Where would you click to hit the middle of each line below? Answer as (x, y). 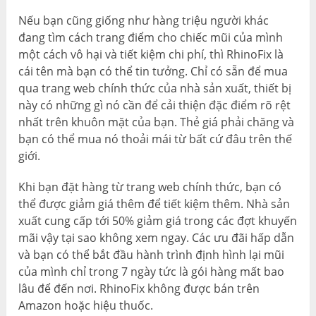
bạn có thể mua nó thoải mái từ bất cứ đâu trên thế (156, 139)
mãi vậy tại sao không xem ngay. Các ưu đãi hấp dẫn (157, 237)
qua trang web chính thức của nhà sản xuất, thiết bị (155, 88)
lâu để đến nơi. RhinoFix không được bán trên (139, 288)
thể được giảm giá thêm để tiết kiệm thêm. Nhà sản (154, 203)
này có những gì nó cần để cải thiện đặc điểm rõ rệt (155, 105)
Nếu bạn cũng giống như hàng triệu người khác (144, 20)
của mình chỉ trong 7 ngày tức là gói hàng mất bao (152, 271)
